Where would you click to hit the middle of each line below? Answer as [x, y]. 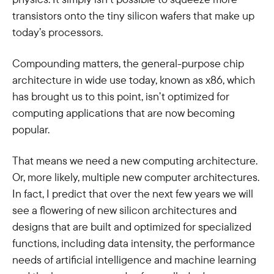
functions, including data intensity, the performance [134, 243]
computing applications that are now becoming [124, 113]
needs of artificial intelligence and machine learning [134, 260]
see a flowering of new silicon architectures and [124, 210]
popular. [31, 129]
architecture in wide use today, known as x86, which [134, 80]
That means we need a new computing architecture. [135, 161]
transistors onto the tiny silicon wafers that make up [133, 16]
